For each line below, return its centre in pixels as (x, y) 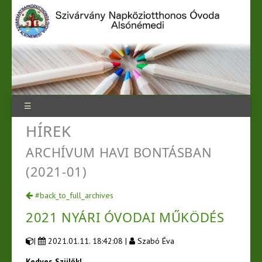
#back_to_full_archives (73, 195)
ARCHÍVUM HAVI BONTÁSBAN (119, 152)
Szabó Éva (155, 241)
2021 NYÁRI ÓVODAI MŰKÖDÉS (125, 217)
